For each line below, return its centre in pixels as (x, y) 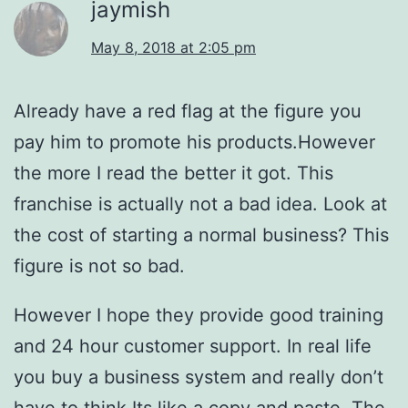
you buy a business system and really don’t (199, 377)
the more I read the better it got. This (173, 173)
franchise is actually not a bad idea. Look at (200, 204)
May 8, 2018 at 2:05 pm (173, 47)
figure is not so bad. (99, 265)
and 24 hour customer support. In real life (193, 346)
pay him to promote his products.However (194, 142)
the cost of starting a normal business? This (201, 235)
